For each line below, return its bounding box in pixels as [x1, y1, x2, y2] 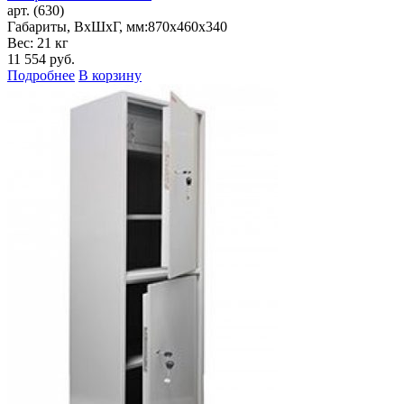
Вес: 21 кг [7, 35, 69, 51]
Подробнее [7, 68, 75, 84]
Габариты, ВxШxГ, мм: [7, 19, 148, 35]
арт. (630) [7, 3, 64, 19]
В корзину [78, 68, 142, 84]
